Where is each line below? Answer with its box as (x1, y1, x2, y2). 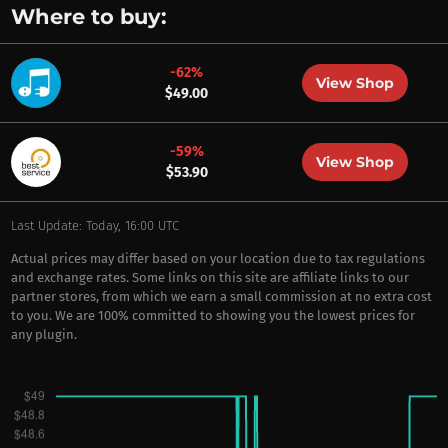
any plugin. (10, 327, 77, 342)
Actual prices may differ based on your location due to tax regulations (10, 251, 425, 266)
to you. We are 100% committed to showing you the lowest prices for (10, 308, 415, 323)
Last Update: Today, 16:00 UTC (10, 218, 179, 233)
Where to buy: (10, 4, 167, 29)
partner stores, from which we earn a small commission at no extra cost (10, 289, 432, 304)
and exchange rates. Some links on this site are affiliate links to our (10, 270, 409, 285)
